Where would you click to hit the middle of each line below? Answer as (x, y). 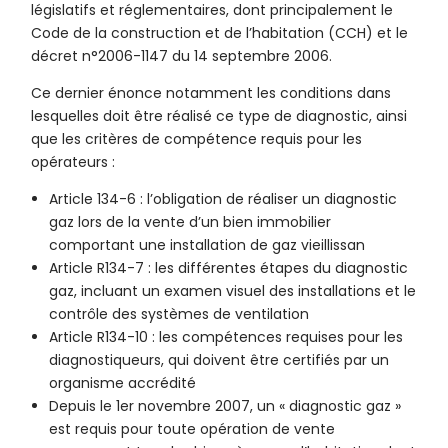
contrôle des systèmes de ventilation (179, 314)
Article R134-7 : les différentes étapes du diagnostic (229, 268)
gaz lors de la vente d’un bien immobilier (190, 222)
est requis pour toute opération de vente (192, 429)
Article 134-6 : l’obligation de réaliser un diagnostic (223, 199)
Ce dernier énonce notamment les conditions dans (211, 93)
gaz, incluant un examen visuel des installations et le (233, 291)
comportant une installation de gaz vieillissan (207, 245)
